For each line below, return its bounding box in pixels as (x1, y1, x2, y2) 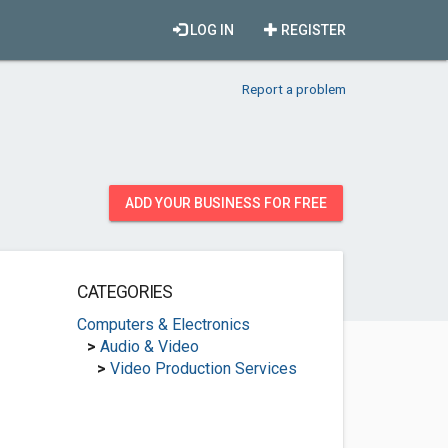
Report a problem (242, 81, 346, 97)
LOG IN (187, 22, 234, 38)
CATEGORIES (76, 282, 173, 302)
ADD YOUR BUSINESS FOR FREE (125, 195, 327, 211)
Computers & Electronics (76, 315, 250, 334)
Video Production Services (109, 359, 297, 378)
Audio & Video (99, 337, 199, 356)
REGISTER (278, 22, 346, 38)
